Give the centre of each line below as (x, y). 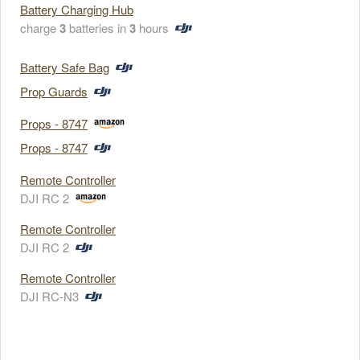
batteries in (98, 28)
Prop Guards (54, 91)
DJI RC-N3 (49, 296)
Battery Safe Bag (65, 67)
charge (40, 28)
